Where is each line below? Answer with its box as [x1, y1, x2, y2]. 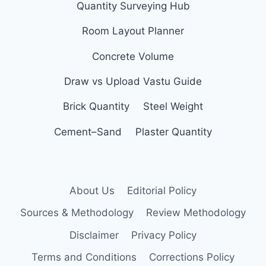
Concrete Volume [92, 50, 174, 62]
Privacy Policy [131, 229, 197, 241]
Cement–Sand [54, 125, 122, 138]
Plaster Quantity [135, 125, 212, 138]
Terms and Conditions [31, 251, 137, 263]
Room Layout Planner [82, 25, 184, 37]
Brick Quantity [63, 100, 130, 113]
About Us [69, 185, 115, 197]
